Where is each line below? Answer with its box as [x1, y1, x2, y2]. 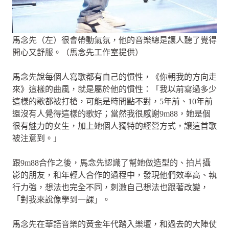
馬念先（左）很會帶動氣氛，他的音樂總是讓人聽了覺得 [12, 35, 217, 44]
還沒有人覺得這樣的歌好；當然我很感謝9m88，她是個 [12, 109, 211, 118]
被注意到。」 [12, 133, 61, 143]
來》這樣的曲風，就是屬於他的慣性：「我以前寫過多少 [12, 84, 217, 94]
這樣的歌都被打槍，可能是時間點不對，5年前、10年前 [12, 97, 213, 106]
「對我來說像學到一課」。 [12, 195, 110, 204]
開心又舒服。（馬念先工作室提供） [12, 48, 143, 57]
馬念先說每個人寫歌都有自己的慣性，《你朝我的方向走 [12, 72, 217, 81]
